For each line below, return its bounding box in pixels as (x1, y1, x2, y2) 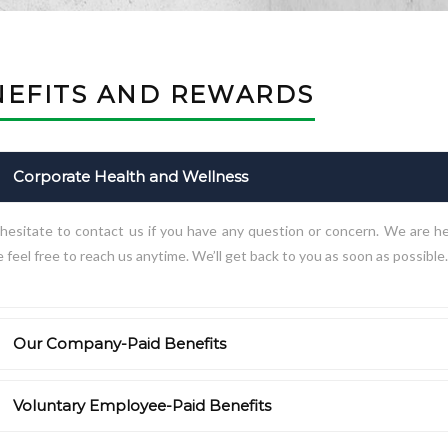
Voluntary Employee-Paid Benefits (12, 396, 271, 416)
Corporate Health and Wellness (12, 167, 248, 187)
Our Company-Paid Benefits (12, 334, 226, 354)
